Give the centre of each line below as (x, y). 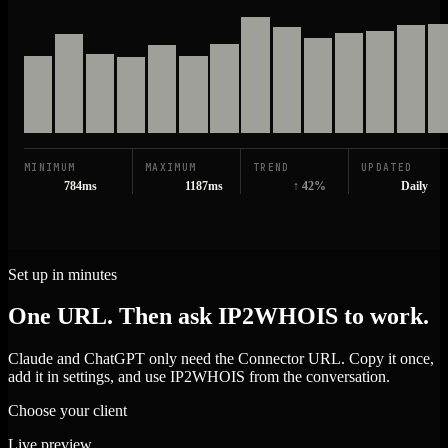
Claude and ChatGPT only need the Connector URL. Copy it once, (221, 359)
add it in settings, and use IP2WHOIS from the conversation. (199, 377)
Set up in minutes (62, 274)
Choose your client (67, 411)
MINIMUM (50, 167)
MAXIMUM (171, 167)
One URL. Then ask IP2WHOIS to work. (218, 316)
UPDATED (387, 167)
